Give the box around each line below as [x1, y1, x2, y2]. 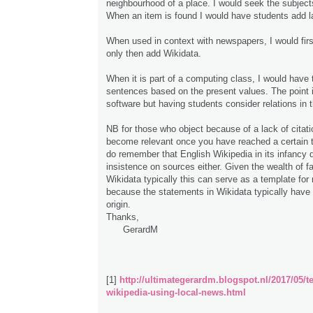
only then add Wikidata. [106, 48, 201, 59]
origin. [106, 199, 131, 210]
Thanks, [106, 212, 139, 223]
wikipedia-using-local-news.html [106, 287, 246, 298]
